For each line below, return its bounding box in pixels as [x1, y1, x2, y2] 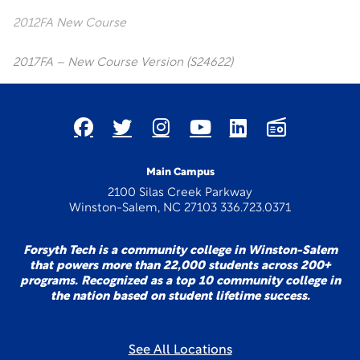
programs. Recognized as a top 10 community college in [19, 276, 341, 288]
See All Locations [128, 344, 232, 357]
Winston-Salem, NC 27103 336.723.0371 [69, 202, 291, 215]
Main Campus [145, 167, 215, 178]
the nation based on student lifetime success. [50, 291, 310, 303]
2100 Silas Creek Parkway [108, 187, 252, 199]
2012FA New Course [13, 18, 126, 30]
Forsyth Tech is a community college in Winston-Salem [22, 245, 337, 257]
